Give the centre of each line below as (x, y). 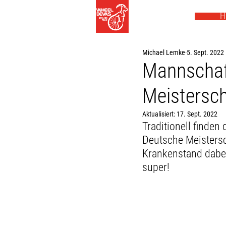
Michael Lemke (164, 52)
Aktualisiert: (159, 114)
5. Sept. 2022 (205, 52)
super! (156, 167)
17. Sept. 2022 (197, 114)
